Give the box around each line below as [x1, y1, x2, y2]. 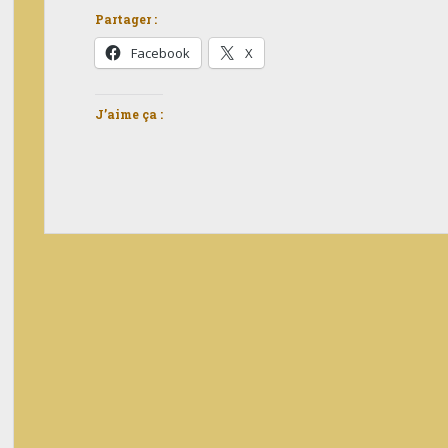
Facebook [131, 44, 190, 62]
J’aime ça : [95, 106, 163, 122]
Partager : [95, 11, 157, 27]
